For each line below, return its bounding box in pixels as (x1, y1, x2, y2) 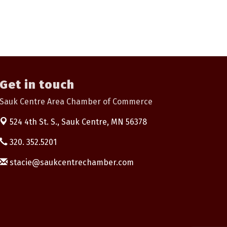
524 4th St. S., (10, 117, 61, 127)
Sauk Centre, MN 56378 (61, 117, 147, 127)
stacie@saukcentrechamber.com (8, 158, 134, 168)
